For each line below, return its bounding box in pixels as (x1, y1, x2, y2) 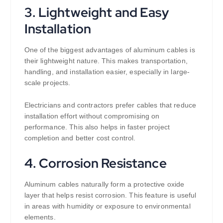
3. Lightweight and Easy (24, 3, 169, 21)
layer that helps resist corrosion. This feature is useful (24, 191, 197, 200)
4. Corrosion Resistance (24, 154, 167, 172)
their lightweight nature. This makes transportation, (24, 57, 188, 65)
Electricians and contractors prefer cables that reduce (24, 101, 197, 110)
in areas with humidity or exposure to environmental (24, 202, 191, 211)
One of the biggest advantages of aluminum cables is (24, 46, 195, 54)
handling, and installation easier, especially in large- (24, 68, 190, 76)
